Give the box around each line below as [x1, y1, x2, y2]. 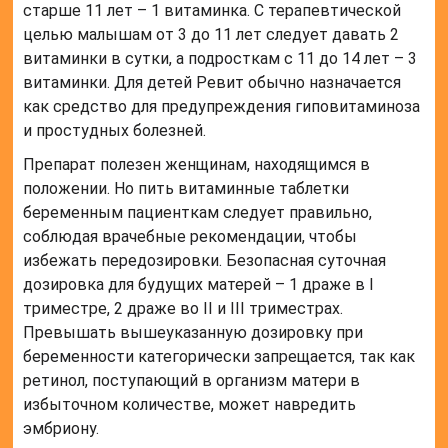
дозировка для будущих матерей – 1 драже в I [23, 274, 375, 294]
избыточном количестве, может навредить [23, 394, 357, 414]
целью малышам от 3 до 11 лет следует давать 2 [23, 24, 400, 44]
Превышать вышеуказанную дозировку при [23, 322, 364, 342]
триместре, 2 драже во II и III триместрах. [23, 298, 344, 318]
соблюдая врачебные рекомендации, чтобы [23, 226, 358, 246]
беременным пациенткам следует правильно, [23, 202, 373, 222]
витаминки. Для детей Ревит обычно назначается [23, 72, 402, 92]
